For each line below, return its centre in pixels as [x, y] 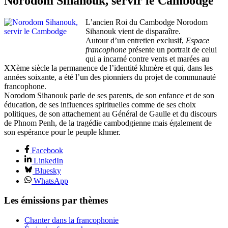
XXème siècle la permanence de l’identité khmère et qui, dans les [108, 68]
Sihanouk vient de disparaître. [133, 31]
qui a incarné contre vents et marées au [147, 59]
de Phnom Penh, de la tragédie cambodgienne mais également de [108, 123]
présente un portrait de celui [172, 49]
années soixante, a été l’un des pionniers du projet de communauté [110, 77]
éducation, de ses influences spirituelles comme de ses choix [100, 104]
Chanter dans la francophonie [72, 220]
